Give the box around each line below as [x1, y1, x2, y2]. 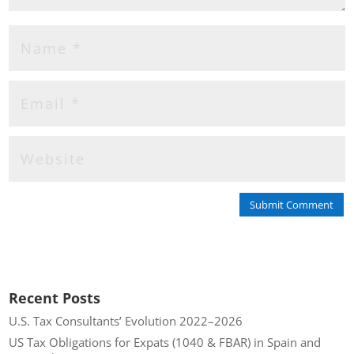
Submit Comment [249, 197, 333, 212]
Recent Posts [9, 288, 101, 307]
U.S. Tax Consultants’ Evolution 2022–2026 [9, 312, 243, 329]
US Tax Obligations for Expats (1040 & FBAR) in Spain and [9, 334, 322, 351]
